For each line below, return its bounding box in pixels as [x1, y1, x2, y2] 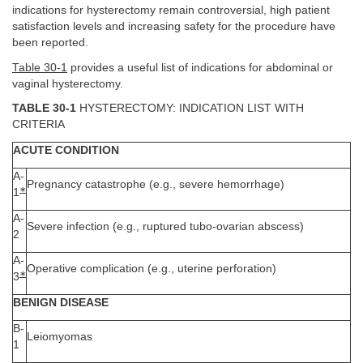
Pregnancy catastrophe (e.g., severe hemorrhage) [27, 177, 284, 190]
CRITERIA [12, 118, 65, 131]
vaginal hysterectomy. [12, 77, 123, 90]
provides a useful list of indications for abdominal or [67, 61, 333, 74]
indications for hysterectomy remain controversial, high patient [12, 4, 330, 17]
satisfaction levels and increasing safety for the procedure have [12, 20, 335, 33]
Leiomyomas [27, 330, 92, 343]
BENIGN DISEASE [13, 296, 109, 309]
